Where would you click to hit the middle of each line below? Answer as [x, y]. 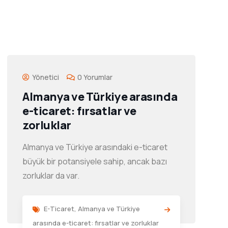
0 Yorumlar [95, 77]
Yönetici [46, 77]
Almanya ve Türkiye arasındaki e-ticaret [95, 147]
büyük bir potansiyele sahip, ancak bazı [95, 161]
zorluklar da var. [51, 176]
